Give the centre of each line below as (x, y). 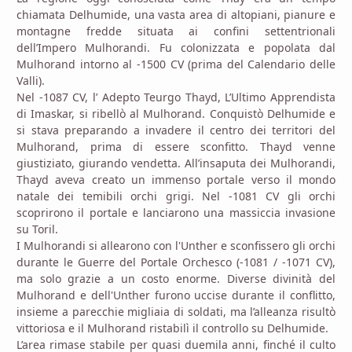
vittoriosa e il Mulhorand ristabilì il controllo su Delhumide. (172, 328)
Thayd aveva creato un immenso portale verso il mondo (176, 179)
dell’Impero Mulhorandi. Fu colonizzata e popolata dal (176, 47)
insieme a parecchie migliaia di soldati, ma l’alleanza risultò (176, 311)
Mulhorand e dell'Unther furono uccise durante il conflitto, (176, 295)
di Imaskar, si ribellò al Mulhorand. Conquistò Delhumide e (176, 113)
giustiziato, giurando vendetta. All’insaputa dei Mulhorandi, (176, 163)
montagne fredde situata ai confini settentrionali (176, 31)
